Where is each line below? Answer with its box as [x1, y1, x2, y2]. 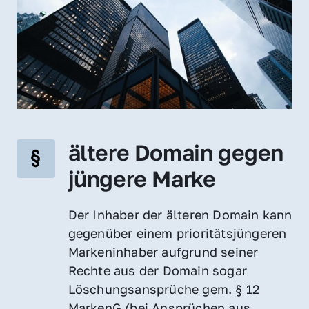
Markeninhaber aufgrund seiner [68, 243, 259, 259]
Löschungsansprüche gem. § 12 [68, 281, 260, 297]
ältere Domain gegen [68, 139, 284, 166]
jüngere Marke [68, 165, 216, 192]
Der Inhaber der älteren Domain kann [68, 206, 292, 222]
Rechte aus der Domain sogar [68, 262, 248, 278]
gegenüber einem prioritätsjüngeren [68, 225, 287, 241]
